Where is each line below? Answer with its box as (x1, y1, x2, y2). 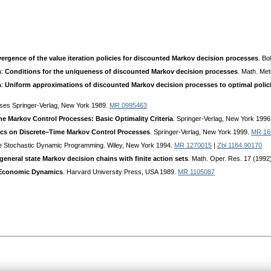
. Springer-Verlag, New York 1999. (150, 128, 251, 136)
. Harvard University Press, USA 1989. (63, 168, 178, 176)
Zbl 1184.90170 (217, 142, 262, 149)
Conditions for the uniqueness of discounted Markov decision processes (5, 68, 238, 76)
